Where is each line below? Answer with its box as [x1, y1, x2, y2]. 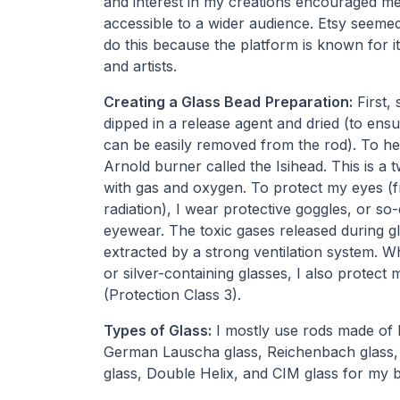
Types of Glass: [103, 321, 212, 339]
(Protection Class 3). [103, 285, 241, 304]
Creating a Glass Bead [103, 92, 261, 111]
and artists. [103, 56, 177, 75]
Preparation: [264, 92, 353, 111]
